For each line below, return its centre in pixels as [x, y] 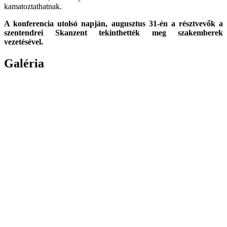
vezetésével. [24, 42]
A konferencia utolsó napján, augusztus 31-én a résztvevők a [113, 23]
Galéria [24, 63]
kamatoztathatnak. [33, 6]
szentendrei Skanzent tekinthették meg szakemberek [113, 32]
